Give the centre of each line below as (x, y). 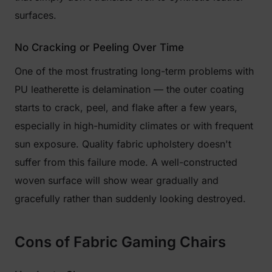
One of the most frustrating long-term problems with (134, 71)
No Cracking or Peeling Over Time (99, 47)
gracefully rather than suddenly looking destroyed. (130, 199)
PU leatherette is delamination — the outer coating (129, 89)
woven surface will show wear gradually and (117, 180)
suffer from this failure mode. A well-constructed (126, 162)
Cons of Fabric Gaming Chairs (120, 242)
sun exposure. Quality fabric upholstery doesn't (123, 144)
